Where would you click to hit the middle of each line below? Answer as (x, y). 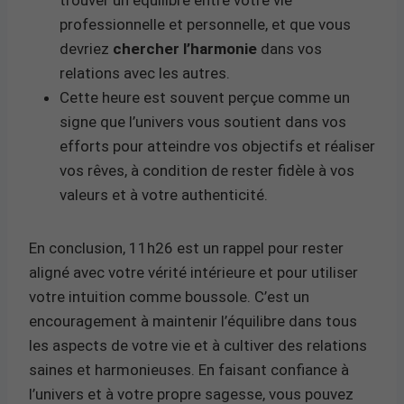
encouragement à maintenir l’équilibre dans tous (193, 321)
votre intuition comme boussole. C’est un (169, 296)
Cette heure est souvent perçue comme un (205, 97)
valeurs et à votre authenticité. (164, 194)
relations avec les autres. (145, 73)
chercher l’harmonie (185, 48)
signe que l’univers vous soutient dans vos (203, 121)
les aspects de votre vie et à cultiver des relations (198, 345)
